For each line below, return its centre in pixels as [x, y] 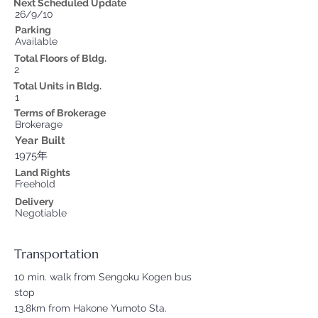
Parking [33, 30]
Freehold [35, 184]
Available [36, 41]
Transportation [56, 254]
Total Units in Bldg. [57, 86]
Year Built [40, 141]
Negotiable [41, 213]
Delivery [34, 202]
